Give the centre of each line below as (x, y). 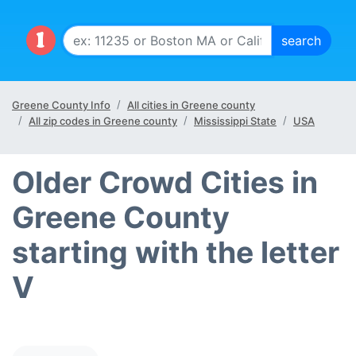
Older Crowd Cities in (165, 182)
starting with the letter (176, 252)
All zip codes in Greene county (103, 121)
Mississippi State (235, 121)
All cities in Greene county (191, 105)
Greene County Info (61, 105)
